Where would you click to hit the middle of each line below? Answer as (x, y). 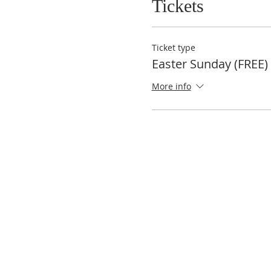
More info (171, 87)
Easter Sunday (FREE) (210, 64)
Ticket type (173, 47)
